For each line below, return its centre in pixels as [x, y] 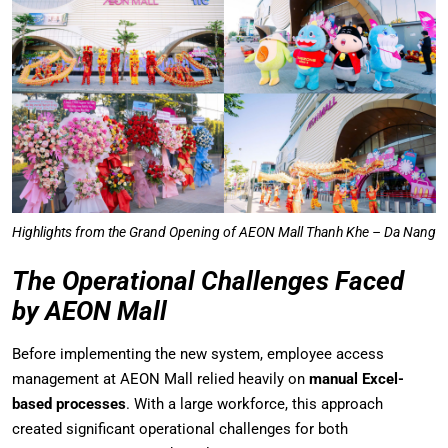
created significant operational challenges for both [180, 428]
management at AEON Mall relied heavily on [160, 378]
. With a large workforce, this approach [254, 403]
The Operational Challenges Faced [208, 280]
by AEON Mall [89, 310]
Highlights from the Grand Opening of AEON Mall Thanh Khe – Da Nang [224, 231]
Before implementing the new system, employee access [198, 353]
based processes [69, 403]
